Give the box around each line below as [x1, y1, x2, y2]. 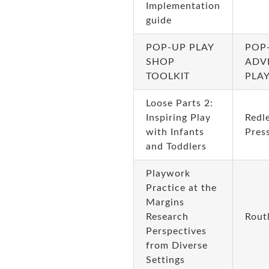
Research [145, 212, 189, 222]
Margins [145, 198, 184, 207]
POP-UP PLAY [145, 43, 214, 52]
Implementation [145, 1, 220, 11]
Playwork [145, 169, 190, 178]
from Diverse [145, 241, 208, 250]
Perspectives [145, 226, 207, 236]
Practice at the [145, 183, 217, 193]
